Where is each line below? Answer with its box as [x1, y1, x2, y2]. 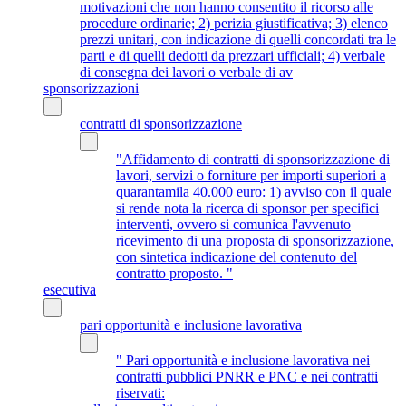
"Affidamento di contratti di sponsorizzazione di [116, 150, 390, 167]
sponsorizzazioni [43, 80, 139, 96]
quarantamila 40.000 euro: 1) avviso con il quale [116, 183, 391, 199]
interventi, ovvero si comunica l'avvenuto [116, 216, 351, 232]
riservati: [116, 384, 165, 401]
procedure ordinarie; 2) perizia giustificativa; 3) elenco [80, 14, 388, 31]
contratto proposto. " [116, 265, 233, 281]
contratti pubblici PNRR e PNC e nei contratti [116, 368, 378, 384]
